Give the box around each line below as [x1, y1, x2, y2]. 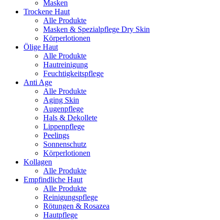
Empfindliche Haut [24, 175, 82, 184]
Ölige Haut [24, 43, 58, 52]
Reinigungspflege [43, 193, 98, 202]
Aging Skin [43, 96, 79, 105]
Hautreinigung [43, 60, 88, 69]
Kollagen [24, 158, 52, 166]
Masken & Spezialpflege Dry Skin [43, 25, 150, 34]
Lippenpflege [43, 122, 84, 131]
